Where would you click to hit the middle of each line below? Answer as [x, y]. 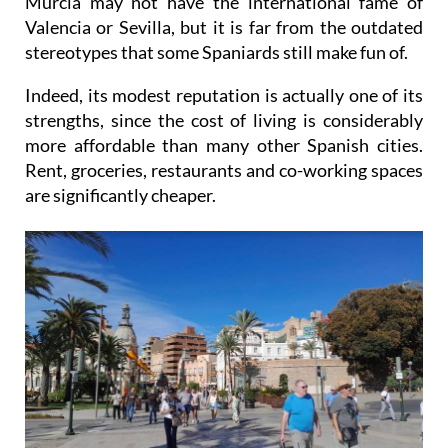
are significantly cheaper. [120, 194]
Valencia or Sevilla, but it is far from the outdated [224, 26]
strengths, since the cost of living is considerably [224, 119]
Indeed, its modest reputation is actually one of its [224, 94]
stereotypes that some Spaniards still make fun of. [216, 51]
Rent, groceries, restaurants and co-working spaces [224, 169]
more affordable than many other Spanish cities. [224, 144]
